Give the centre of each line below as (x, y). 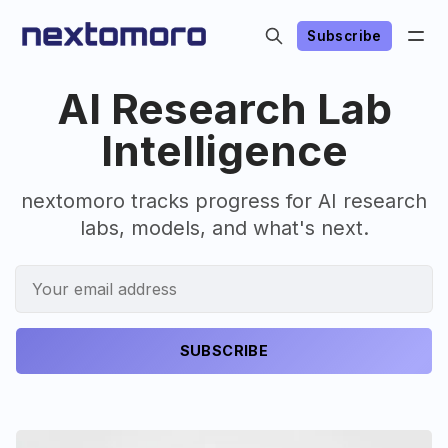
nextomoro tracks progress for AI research (224, 201)
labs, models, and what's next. (224, 228)
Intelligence (224, 150)
